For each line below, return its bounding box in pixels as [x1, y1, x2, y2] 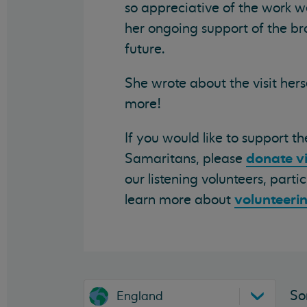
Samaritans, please [125, 150, 246, 167]
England [116, 288, 163, 304]
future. [125, 40, 165, 58]
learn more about [125, 191, 234, 208]
